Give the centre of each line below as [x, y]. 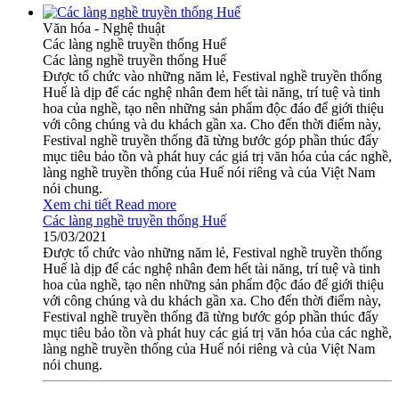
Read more [146, 205]
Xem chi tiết [77, 205]
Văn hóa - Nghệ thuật [104, 28]
